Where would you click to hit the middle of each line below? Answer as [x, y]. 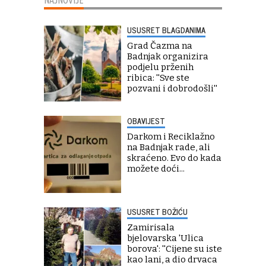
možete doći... [156, 168]
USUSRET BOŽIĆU [157, 211]
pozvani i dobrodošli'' [172, 88]
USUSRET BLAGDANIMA [166, 30]
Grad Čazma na [160, 45]
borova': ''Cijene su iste [175, 248]
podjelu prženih [160, 67]
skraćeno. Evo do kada [174, 158]
